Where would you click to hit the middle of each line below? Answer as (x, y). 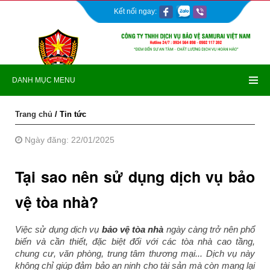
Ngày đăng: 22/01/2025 (68, 140)
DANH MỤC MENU (44, 80)
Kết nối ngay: (136, 11)
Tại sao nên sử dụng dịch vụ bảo (135, 177)
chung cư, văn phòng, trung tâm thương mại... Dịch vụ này (135, 253)
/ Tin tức (69, 114)
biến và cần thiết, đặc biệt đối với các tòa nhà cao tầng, (135, 241)
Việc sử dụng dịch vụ (58, 229)
